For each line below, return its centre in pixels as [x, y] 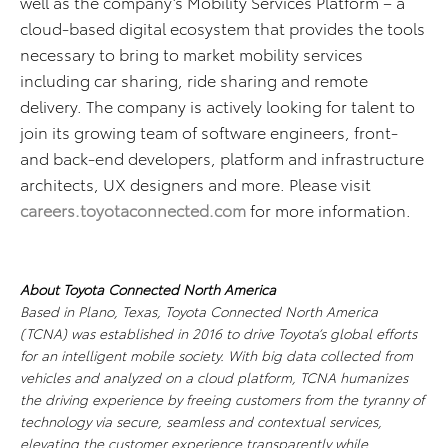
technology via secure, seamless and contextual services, [201, 421]
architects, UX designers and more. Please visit [195, 183]
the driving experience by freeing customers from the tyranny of [222, 399]
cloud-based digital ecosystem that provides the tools [222, 27]
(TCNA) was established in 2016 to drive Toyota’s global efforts [218, 333]
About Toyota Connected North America [148, 289]
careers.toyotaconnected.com [133, 209]
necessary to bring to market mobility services [191, 53]
